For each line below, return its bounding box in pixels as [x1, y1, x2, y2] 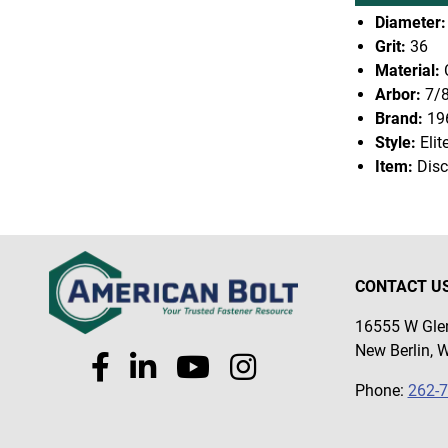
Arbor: [374, 85, 421, 104]
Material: [374, 61, 440, 80]
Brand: [374, 109, 423, 128]
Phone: [354, 381, 408, 400]
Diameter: [374, 13, 446, 32]
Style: [374, 133, 416, 152]
